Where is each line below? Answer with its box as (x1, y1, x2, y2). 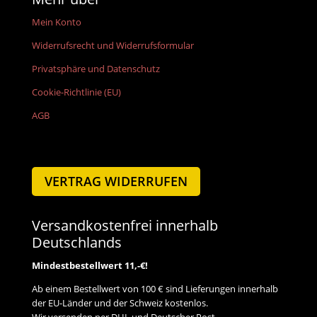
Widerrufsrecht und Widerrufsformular (31, 38, 194, 52)
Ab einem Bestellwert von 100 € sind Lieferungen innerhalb (31, 282, 278, 295)
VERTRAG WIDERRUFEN (44, 173, 188, 190)
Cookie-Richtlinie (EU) (31, 85, 121, 98)
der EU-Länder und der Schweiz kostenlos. (31, 296, 208, 309)
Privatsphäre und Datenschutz (31, 62, 160, 75)
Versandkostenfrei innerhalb (31, 215, 218, 235)
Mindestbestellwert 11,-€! (31, 258, 148, 272)
